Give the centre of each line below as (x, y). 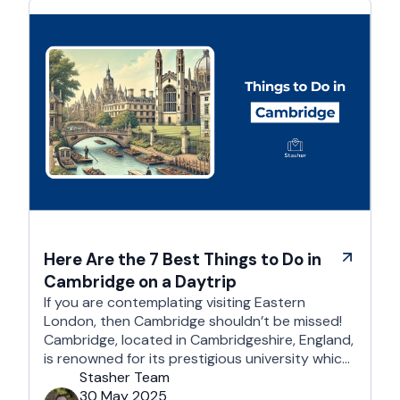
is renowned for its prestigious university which (197, 358)
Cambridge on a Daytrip (140, 282)
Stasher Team (125, 377)
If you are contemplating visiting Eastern (175, 302)
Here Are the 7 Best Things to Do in (183, 259)
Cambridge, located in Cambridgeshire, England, (199, 340)
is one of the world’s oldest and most (165, 377)
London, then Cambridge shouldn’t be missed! (193, 321)
